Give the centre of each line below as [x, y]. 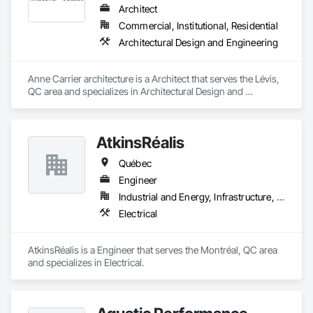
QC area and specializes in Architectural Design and [136, 91]
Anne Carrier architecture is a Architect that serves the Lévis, [154, 79]
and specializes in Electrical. [86, 262]
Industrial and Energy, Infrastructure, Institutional [280, 197]
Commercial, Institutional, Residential [198, 26]
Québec [135, 163]
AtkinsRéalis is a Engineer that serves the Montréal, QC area [153, 250]
